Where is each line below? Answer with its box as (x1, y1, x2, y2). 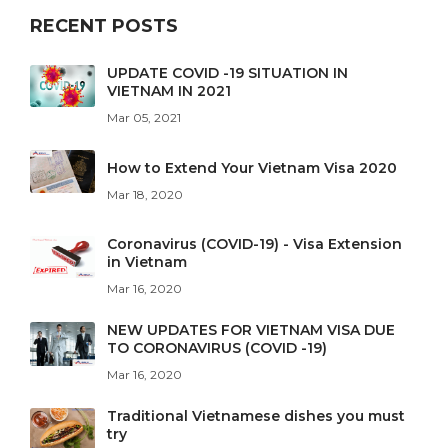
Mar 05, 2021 (107, 110, 182, 126)
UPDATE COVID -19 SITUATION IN (107, 64, 349, 83)
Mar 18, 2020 (107, 186, 184, 202)
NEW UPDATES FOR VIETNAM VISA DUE (107, 321, 396, 340)
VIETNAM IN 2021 (107, 82, 232, 101)
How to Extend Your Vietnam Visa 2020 (107, 158, 398, 177)
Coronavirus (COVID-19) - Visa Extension (107, 235, 403, 254)
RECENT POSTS (30, 15, 179, 38)
